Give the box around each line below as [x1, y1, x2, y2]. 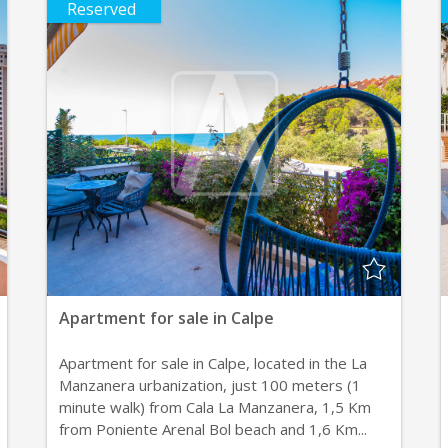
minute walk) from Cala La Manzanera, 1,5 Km [59, 397, 372, 417]
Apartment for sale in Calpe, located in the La [59, 353, 368, 373]
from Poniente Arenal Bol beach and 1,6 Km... [59, 419, 368, 439]
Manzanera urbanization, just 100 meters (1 [59, 375, 362, 395]
